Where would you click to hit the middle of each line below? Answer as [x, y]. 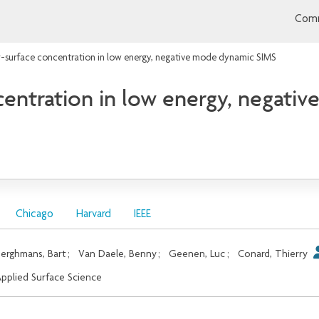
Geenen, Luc [197, 254]
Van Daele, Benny [118, 254]
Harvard [93, 215]
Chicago [34, 215]
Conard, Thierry [274, 254]
